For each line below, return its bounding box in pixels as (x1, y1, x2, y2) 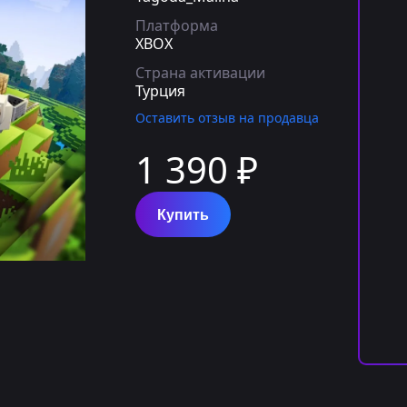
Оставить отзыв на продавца (135, 109, 319, 126)
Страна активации (135, 63, 265, 83)
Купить (157, 203, 209, 226)
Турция (135, 81, 185, 101)
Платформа (135, 15, 218, 35)
